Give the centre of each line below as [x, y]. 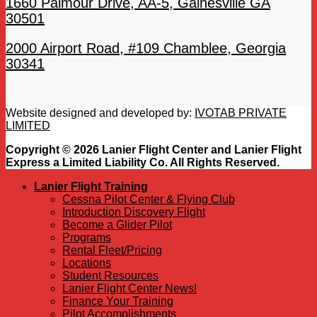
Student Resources [110, 276]
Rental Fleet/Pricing [112, 250]
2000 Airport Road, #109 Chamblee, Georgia [146, 48]
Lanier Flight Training [91, 187]
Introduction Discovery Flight [134, 212]
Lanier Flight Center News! [129, 289]
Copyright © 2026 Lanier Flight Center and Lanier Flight [154, 150]
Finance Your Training [118, 301]
